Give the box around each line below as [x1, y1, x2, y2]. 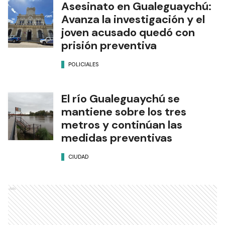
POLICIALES [68, 60, 99, 68]
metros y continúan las [61, 118, 182, 132]
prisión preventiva [61, 38, 157, 53]
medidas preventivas [61, 131, 172, 145]
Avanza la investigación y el [61, 12, 205, 27]
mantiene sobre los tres [61, 104, 186, 119]
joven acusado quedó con [61, 25, 195, 40]
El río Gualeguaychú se [61, 91, 180, 106]
